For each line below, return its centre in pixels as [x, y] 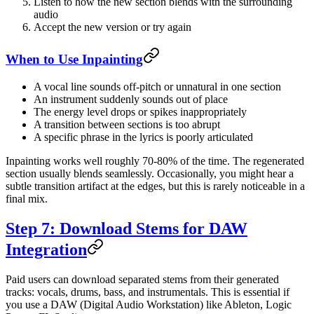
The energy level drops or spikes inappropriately [140, 111]
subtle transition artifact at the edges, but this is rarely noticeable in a [155, 186]
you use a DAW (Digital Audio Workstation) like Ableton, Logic [149, 304]
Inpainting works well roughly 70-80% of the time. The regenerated [155, 161]
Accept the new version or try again [112, 27]
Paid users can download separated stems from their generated [142, 279]
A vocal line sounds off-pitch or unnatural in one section [157, 86]
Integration [46, 249]
